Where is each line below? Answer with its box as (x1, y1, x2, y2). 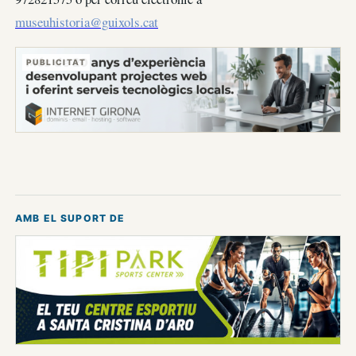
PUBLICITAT (26, 56, 87, 67)
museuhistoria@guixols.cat (15, 12, 158, 31)
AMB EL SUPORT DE (15, 212, 126, 225)
